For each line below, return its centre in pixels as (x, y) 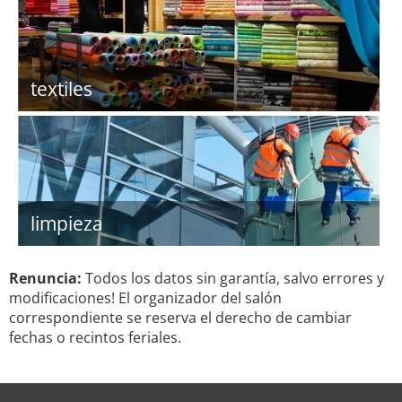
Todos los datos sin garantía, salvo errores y (233, 278)
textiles (61, 89)
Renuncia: (45, 278)
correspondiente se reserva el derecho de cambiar (180, 318)
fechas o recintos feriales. (95, 337)
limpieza (67, 223)
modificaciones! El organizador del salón (145, 298)
